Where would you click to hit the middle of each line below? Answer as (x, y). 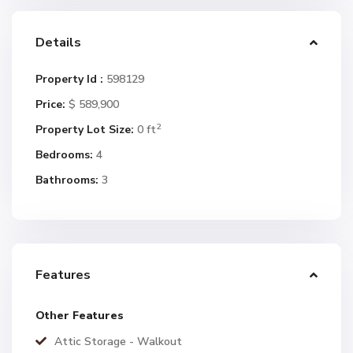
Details (58, 43)
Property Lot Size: (85, 130)
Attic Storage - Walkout (118, 342)
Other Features (80, 316)
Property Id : (69, 79)
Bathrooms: (67, 180)
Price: (50, 104)
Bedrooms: (64, 155)
